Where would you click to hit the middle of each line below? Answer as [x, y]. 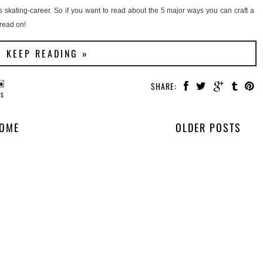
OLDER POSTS [208, 128]
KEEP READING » [48, 54]
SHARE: [164, 86]
